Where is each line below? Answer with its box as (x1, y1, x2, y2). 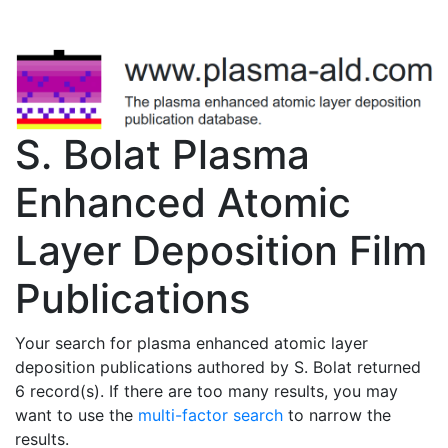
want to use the (15, 404, 138, 425)
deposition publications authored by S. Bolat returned (15, 356, 421, 377)
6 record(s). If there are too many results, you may (15, 380, 398, 401)
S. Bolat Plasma (15, 129, 310, 179)
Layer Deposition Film (15, 225, 427, 275)
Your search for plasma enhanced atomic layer (15, 332, 368, 353)
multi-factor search (138, 404, 283, 425)
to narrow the (283, 404, 391, 425)
